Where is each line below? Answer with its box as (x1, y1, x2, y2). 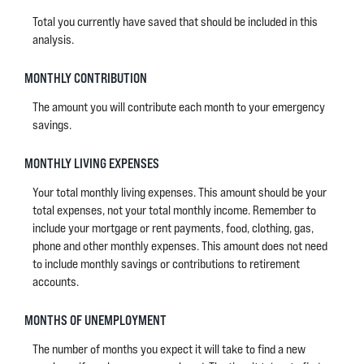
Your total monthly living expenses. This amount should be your (32, 184, 327, 200)
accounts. (32, 274, 79, 289)
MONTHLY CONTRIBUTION (24, 70, 147, 85)
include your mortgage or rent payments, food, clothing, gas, (32, 220, 314, 236)
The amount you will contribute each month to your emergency (32, 99, 325, 115)
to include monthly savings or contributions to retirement (32, 256, 300, 271)
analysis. (32, 32, 74, 47)
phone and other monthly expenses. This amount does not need (32, 238, 327, 253)
